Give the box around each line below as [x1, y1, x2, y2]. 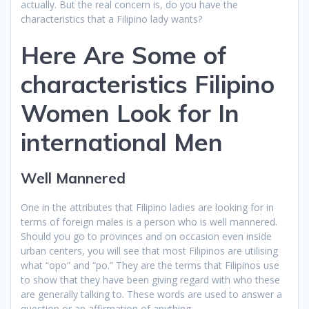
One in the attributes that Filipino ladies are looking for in [21, 200, 274, 214]
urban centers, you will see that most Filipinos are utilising [21, 243, 278, 257]
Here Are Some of [21, 39, 227, 70]
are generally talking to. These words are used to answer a [21, 287, 282, 301]
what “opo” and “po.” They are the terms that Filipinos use [21, 258, 279, 272]
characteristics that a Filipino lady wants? [21, 12, 202, 26]
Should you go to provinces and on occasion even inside [21, 229, 272, 243]
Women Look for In [21, 97, 239, 128]
